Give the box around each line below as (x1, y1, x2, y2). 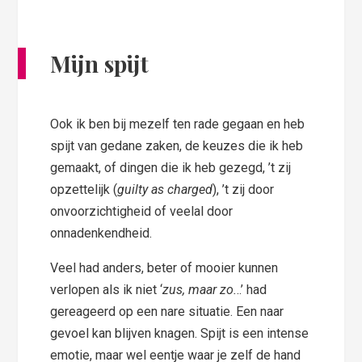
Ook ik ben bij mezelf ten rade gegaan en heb (50, 116, 305, 133)
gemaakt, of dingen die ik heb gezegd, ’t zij (50, 160, 292, 176)
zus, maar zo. (162, 282, 238, 298)
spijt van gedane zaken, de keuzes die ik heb (50, 138, 304, 154)
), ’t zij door (213, 182, 275, 198)
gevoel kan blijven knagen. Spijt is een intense (50, 326, 309, 342)
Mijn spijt (50, 48, 149, 79)
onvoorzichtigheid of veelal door (50, 204, 234, 220)
